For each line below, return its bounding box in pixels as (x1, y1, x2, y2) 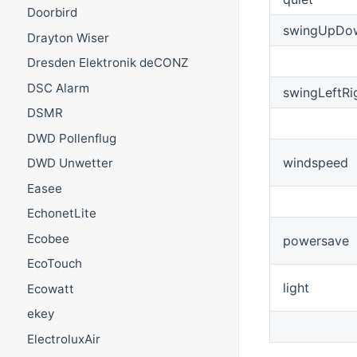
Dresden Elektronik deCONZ (26, 55, 188, 71)
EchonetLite (26, 206, 96, 222)
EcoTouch (26, 256, 82, 272)
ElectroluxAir (26, 331, 100, 347)
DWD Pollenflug (26, 130, 116, 146)
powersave (282, 232, 349, 249)
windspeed (282, 154, 348, 171)
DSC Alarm (26, 80, 89, 96)
